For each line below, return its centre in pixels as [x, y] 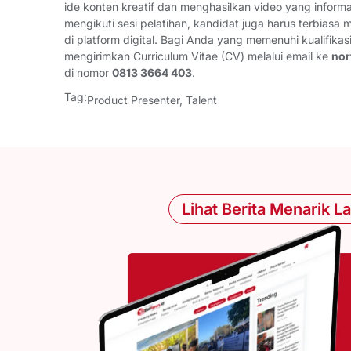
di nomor [88, 72]
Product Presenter [133, 100]
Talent [201, 100]
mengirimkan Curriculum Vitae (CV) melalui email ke [198, 56]
